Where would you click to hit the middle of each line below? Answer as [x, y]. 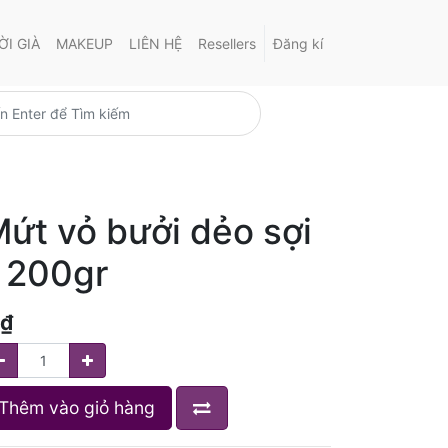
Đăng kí [298, 43]
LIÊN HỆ [155, 43]
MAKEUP [84, 43]
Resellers [227, 43]
